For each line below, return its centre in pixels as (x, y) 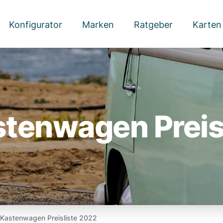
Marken (98, 25)
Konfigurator (35, 25)
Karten (207, 25)
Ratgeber (153, 25)
